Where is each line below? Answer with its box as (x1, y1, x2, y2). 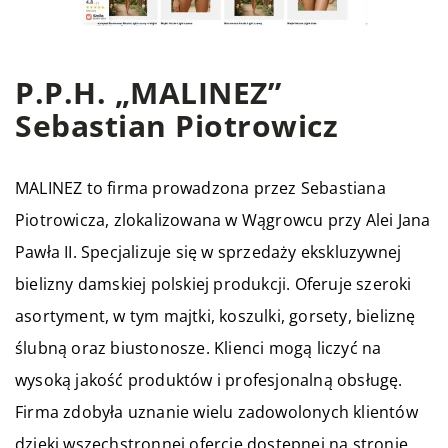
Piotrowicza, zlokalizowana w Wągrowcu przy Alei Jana (15, 209, 431, 231)
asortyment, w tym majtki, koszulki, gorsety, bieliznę (15, 305, 416, 327)
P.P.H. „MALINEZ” (15, 72, 281, 113)
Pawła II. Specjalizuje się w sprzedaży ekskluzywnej (15, 241, 402, 263)
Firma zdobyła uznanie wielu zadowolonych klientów (15, 401, 418, 423)
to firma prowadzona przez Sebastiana (82, 177, 386, 199)
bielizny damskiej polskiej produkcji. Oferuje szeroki (15, 273, 412, 295)
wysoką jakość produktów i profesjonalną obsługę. (15, 369, 403, 391)
